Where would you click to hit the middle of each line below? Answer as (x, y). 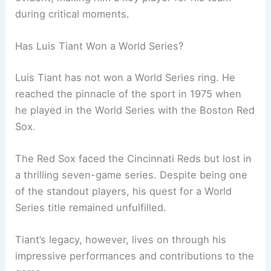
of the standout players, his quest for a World (124, 191)
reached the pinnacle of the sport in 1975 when (129, 93)
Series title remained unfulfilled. (91, 207)
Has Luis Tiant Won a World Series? (100, 46)
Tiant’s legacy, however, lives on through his (121, 240)
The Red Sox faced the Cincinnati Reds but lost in (134, 158)
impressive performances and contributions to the (135, 256)
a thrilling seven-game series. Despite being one (132, 175)
